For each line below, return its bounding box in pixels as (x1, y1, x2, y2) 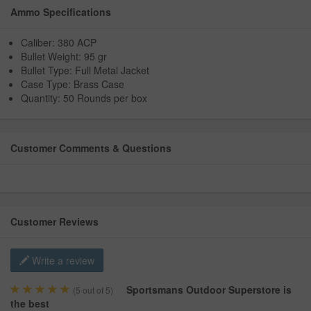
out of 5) (81, 284, 113, 296)
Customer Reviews (10, 215, 99, 229)
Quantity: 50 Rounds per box (21, 91, 147, 106)
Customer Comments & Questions (10, 141, 171, 155)
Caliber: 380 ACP (21, 35, 96, 50)
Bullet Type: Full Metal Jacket (21, 63, 149, 78)
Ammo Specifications (10, 5, 111, 19)
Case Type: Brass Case (21, 77, 124, 92)
